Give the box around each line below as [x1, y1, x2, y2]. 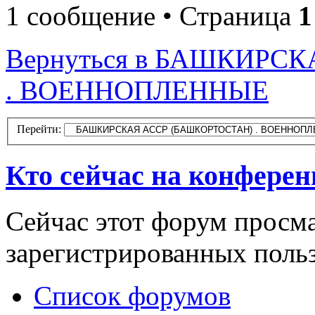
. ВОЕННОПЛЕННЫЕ [6, 75, 269, 105]
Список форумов [34, 280, 231, 311]
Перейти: [17, 123, 61, 136]
